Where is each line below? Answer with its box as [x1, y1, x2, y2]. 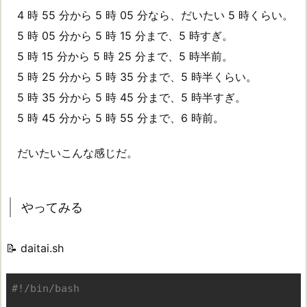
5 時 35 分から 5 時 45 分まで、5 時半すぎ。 [6, 90, 246, 105]
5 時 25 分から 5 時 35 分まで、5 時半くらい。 [6, 70, 257, 84]
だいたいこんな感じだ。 [17, 145, 138, 160]
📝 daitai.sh [6, 241, 64, 255]
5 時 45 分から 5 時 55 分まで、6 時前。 [6, 111, 224, 125]
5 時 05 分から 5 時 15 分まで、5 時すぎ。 [6, 29, 233, 43]
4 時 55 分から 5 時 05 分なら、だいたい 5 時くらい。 [17, 8, 293, 23]
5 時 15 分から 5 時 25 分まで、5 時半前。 [6, 49, 233, 64]
